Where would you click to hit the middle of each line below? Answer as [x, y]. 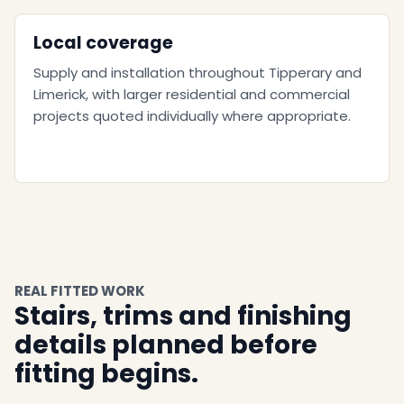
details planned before [166, 345]
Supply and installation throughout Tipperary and [197, 73]
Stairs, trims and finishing [183, 316]
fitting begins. [106, 374]
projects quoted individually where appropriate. [192, 116]
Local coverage [103, 43]
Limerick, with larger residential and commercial [192, 94]
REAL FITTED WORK [80, 291]
